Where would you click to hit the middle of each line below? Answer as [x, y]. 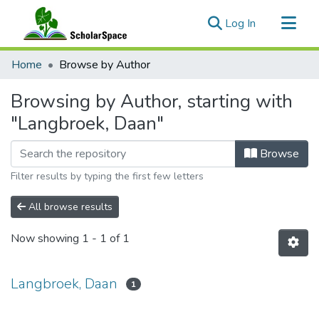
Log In [240, 23]
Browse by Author [105, 65]
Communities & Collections [77, 58]
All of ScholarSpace [60, 81]
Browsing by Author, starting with [152, 101]
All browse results [69, 207]
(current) [276, 23]
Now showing [46, 239]
